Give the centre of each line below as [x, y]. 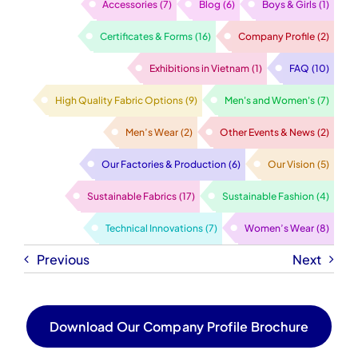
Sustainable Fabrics [132, 197]
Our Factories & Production [164, 165]
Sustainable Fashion [268, 197]
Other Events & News [267, 133]
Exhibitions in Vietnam [200, 69]
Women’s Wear [279, 229]
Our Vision [291, 165]
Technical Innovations [155, 229]
